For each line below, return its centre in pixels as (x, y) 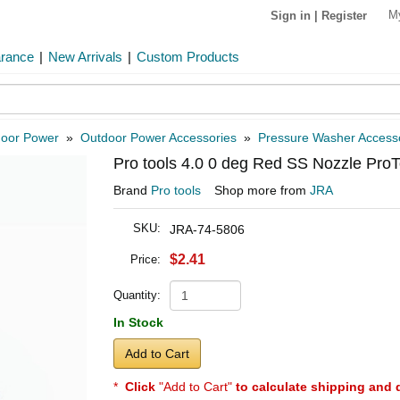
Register (344, 15)
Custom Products (188, 57)
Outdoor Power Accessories (158, 137)
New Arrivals (85, 57)
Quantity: (137, 295)
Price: (146, 259)
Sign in (291, 15)
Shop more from (262, 190)
